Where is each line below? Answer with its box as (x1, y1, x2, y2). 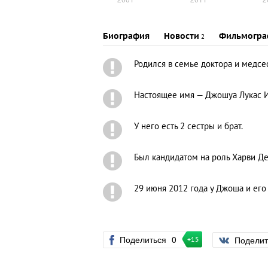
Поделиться (120, 233, 169, 246)
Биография (103, 31, 150, 42)
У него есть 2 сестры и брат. (134, 121, 243, 132)
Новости (164, 31, 199, 42)
